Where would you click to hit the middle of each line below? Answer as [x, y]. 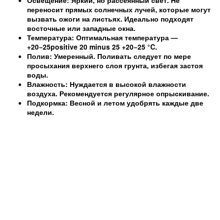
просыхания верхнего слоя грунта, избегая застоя [115, 65]
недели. [41, 112]
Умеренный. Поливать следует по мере [122, 56]
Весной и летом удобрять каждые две [136, 102]
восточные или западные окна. [81, 28]
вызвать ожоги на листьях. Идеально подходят [110, 18]
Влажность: [47, 84]
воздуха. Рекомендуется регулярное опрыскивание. [118, 93]
